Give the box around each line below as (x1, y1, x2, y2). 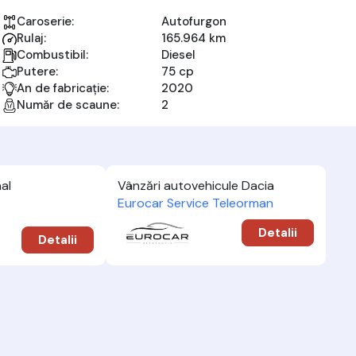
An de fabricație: (17, 80, 110, 96)
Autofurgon (161, 14, 227, 29)
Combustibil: (17, 47, 89, 63)
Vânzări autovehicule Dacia (118, 177, 275, 194)
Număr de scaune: (17, 97, 120, 113)
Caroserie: (17, 14, 75, 29)
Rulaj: (17, 30, 47, 46)
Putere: (17, 64, 59, 79)
